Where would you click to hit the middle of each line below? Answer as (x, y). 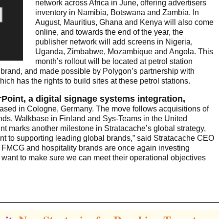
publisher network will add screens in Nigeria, (114, 42)
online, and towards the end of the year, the (109, 32)
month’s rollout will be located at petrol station (114, 62)
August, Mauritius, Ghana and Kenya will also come (124, 22)
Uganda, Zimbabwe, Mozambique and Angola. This (124, 52)
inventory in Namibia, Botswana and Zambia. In (117, 13)
